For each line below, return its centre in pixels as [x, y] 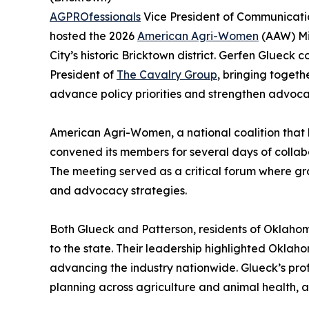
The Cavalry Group [167, 74]
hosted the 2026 [93, 36]
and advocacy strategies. [118, 190]
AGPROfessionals [95, 16]
